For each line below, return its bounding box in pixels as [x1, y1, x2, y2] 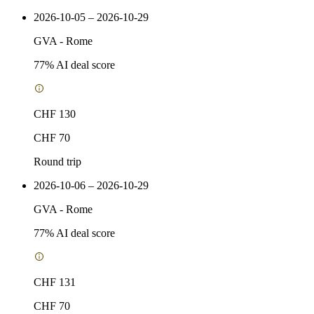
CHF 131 [34, 275, 76, 288]
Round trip [34, 155, 81, 168]
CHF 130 [34, 107, 76, 120]
